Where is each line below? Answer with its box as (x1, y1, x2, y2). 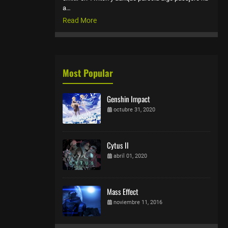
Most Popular (63, 66, 113, 79)
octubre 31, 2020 (113, 106, 155, 113)
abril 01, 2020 (113, 152, 147, 159)
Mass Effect (107, 185, 138, 197)
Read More (63, 16, 97, 24)
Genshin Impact (107, 93, 150, 104)
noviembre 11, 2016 (113, 198, 162, 206)
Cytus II (107, 139, 129, 151)
